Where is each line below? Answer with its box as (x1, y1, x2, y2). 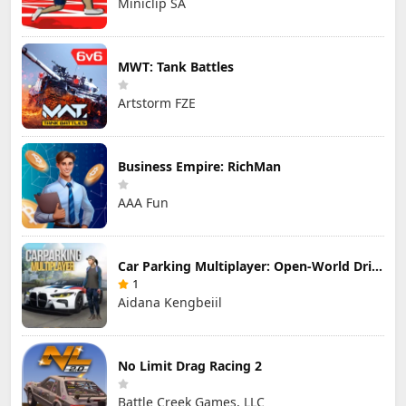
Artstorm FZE (118, 94, 196, 112)
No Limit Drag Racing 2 (118, 357, 262, 375)
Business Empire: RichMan (118, 158, 281, 176)
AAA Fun (118, 194, 169, 212)
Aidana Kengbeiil (118, 294, 222, 312)
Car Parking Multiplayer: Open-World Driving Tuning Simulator (372, 257, 382, 275)
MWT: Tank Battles (118, 58, 234, 76)
